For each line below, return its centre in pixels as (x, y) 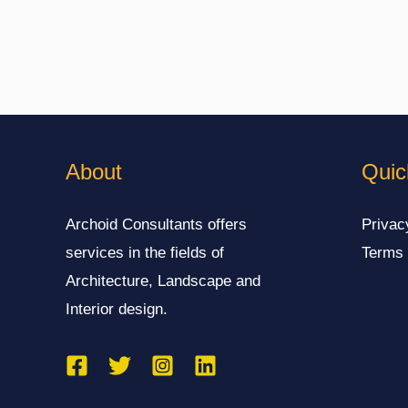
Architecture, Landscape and (163, 280)
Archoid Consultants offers (156, 224)
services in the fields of (145, 252)
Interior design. (117, 309)
